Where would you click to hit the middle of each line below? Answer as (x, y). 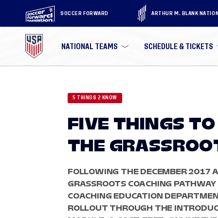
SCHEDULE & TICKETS (179, 46)
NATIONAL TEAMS (90, 46)
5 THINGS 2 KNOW (95, 98)
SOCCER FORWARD (84, 13)
